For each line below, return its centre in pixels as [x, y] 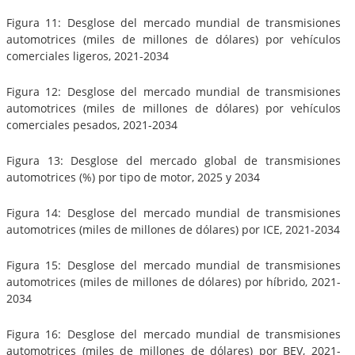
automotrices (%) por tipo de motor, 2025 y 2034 [133, 177]
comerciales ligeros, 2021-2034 [88, 55]
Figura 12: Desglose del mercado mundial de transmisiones [174, 91]
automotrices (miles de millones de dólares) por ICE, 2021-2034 [173, 229]
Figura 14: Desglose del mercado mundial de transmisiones [174, 212]
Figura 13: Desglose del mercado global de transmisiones [174, 160]
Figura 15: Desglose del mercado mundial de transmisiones [174, 265]
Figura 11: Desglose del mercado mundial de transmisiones [174, 22]
